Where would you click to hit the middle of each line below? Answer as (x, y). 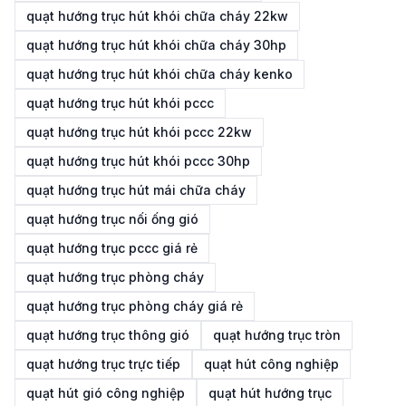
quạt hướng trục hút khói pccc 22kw (139, 132)
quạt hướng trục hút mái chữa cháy (136, 190)
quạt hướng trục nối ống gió (112, 219)
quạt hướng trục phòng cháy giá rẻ (135, 306)
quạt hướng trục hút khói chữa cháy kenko (159, 74)
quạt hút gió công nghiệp (106, 393)
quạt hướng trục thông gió (108, 335)
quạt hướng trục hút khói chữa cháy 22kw (157, 16)
